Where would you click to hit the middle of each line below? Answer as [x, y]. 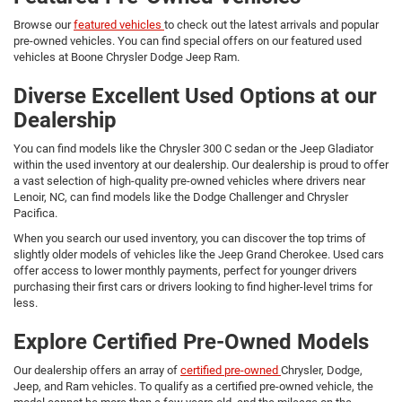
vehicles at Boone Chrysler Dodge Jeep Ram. [127, 57]
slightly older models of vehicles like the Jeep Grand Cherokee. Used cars [199, 254]
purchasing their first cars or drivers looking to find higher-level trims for [193, 286]
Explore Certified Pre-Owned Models [191, 341]
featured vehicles [119, 24]
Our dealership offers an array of [97, 370]
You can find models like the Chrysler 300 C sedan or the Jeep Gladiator [193, 148]
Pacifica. [35, 213]
